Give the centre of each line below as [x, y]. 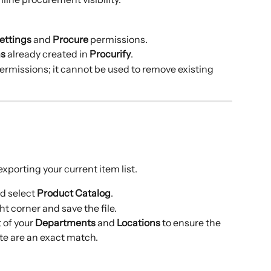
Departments [65, 223]
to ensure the [191, 223]
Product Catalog [74, 193]
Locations [139, 223]
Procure [70, 39]
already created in [47, 54]
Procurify [110, 54]
